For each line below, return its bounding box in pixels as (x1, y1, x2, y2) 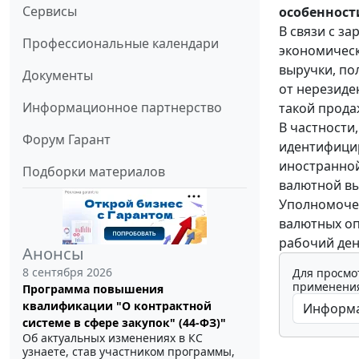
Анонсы (22, 243, 84, 265)
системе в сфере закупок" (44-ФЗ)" (22, 315, 226, 331)
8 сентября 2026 (22, 264, 112, 280)
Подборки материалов (22, 163, 165, 181)
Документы (22, 67, 93, 85)
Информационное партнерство (22, 99, 222, 117)
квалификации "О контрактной (22, 298, 212, 314)
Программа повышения (22, 281, 163, 297)
